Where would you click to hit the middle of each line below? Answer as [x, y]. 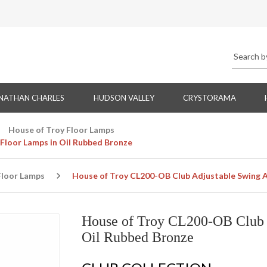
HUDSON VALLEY [124, 98]
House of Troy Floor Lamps [61, 130]
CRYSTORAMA [209, 98]
